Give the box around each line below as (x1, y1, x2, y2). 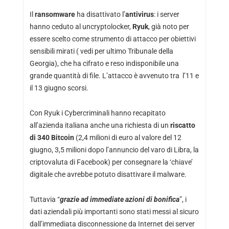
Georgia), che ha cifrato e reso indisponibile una (29, 59, 179, 67)
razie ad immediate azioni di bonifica (63, 195, 179, 203)
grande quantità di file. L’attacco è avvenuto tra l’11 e (29, 71, 199, 80)
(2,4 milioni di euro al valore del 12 (74, 133, 181, 142)
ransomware (34, 10, 77, 18)
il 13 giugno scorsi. (29, 83, 88, 92)
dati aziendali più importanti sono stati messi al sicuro (29, 207, 199, 216)
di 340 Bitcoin (29, 133, 74, 142)
